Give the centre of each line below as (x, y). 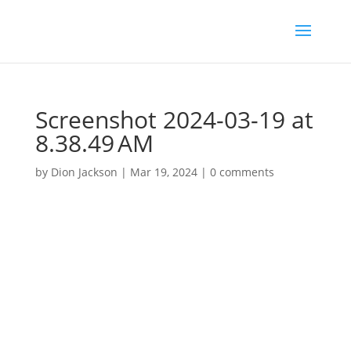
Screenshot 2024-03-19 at (174, 119)
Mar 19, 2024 (163, 172)
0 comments (242, 172)
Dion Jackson (84, 172)
